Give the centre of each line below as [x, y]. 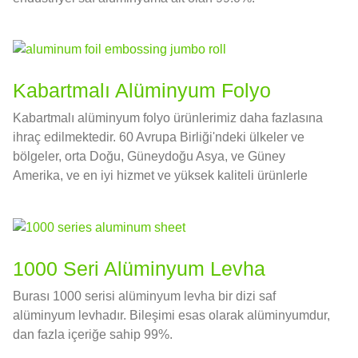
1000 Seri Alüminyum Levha [139, 269]
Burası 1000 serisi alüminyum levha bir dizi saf [144, 296]
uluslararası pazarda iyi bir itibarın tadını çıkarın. [147, 195]
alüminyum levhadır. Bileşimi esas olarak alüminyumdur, [171, 316]
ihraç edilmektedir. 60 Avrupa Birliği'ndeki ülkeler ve [159, 137]
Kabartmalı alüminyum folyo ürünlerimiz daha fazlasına [168, 118]
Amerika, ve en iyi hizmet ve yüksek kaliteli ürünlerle [160, 176]
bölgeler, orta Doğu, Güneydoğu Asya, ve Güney [149, 157]
